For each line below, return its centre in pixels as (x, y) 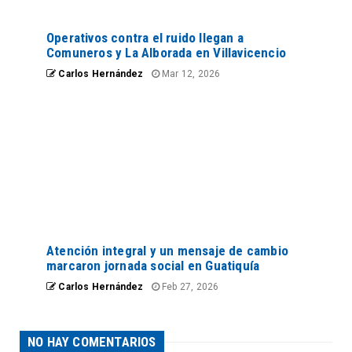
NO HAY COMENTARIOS (92, 342)
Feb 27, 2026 (189, 287)
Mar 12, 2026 (190, 74)
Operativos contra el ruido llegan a (145, 38)
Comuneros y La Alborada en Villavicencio (166, 53)
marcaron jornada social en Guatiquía (153, 266)
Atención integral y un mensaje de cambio (167, 251)
